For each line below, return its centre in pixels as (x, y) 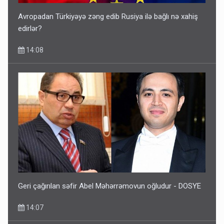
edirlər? (30, 28)
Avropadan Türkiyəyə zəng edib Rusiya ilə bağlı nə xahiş (108, 16)
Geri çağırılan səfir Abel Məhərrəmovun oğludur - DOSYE (110, 186)
